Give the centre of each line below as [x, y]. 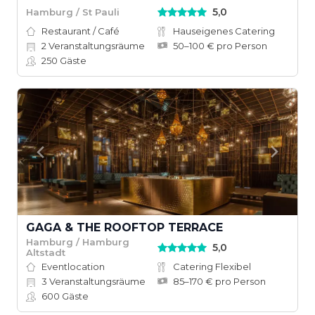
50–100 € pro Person [220, 46]
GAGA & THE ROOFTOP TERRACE [124, 227]
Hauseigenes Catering [224, 31]
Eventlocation [73, 266]
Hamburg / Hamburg [78, 242]
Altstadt [46, 252]
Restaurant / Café [81, 31]
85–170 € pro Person [219, 281]
